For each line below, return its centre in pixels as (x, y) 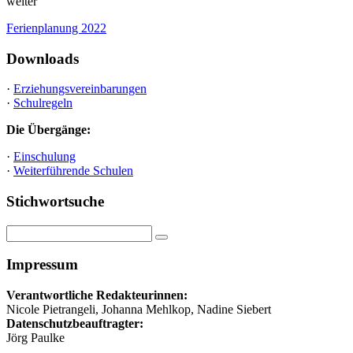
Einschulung (45, 157)
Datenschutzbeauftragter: (75, 324)
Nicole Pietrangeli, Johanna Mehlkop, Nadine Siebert (139, 310)
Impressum (42, 265)
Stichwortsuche (55, 202)
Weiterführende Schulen (73, 171)
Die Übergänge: (48, 130)
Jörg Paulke (35, 338)
